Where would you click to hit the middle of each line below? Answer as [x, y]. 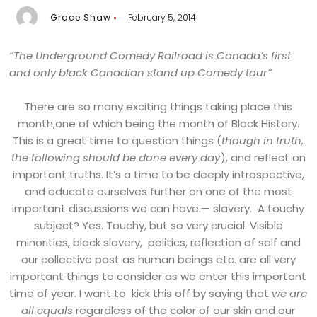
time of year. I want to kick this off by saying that [139, 294]
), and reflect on [263, 158]
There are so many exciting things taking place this [158, 107]
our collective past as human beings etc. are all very [158, 260]
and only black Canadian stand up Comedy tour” [141, 73]
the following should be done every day [116, 158]
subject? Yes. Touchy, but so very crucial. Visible [158, 226]
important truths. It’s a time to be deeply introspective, [158, 175]
